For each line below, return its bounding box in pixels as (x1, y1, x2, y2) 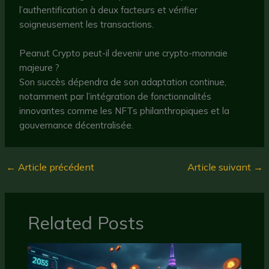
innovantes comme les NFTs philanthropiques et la (19, 104, 230, 116)
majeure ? (19, 61, 60, 73)
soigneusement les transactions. (19, 18, 154, 30)
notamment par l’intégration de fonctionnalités (19, 90, 212, 102)
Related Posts (27, 211, 144, 234)
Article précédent (16, 161, 95, 174)
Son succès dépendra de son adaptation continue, (19, 76, 227, 88)
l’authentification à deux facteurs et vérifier (19, 4, 198, 16)
